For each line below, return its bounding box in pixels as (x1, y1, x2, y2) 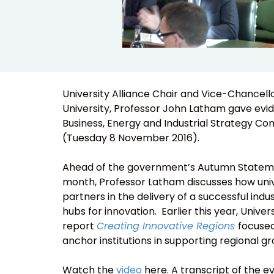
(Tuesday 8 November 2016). (62, 131, 199, 146)
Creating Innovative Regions (97, 219, 238, 234)
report (62, 219, 97, 234)
